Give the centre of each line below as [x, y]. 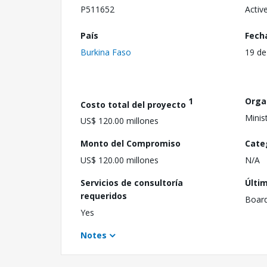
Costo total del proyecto [134, 104]
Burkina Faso [106, 52]
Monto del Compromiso [131, 144]
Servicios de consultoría [132, 183]
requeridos [104, 196]
